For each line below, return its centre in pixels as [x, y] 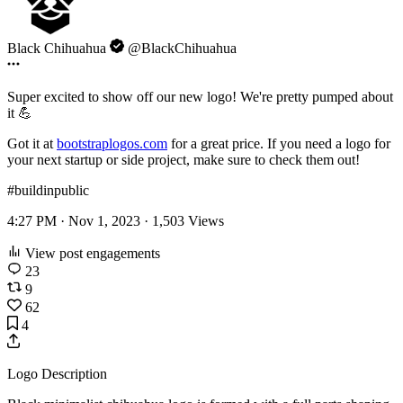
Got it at [32, 143]
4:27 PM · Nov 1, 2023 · [80, 220]
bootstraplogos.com [112, 143]
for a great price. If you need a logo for [279, 143]
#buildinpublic [48, 190]
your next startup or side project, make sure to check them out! [184, 159]
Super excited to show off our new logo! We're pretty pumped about [200, 96]
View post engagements [91, 253]
